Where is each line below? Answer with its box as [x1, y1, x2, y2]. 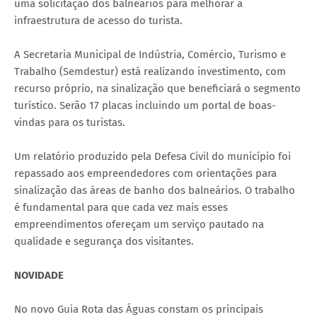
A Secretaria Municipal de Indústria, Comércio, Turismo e [14, 48, 286, 62]
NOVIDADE [14, 269, 64, 282]
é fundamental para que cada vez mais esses [14, 201, 228, 214]
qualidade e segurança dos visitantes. [14, 235, 194, 248]
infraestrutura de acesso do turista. [14, 14, 183, 28]
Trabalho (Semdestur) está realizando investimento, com [14, 65, 286, 79]
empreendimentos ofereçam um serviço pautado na [14, 218, 264, 231]
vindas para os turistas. [14, 116, 125, 129]
